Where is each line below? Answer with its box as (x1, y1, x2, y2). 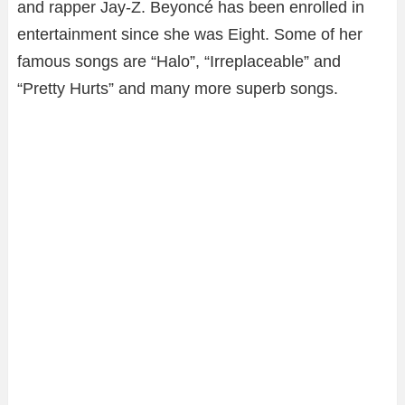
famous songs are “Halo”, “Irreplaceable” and (17, 52, 341, 71)
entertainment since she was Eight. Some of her (17, 24, 363, 43)
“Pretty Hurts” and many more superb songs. (17, 79, 338, 98)
